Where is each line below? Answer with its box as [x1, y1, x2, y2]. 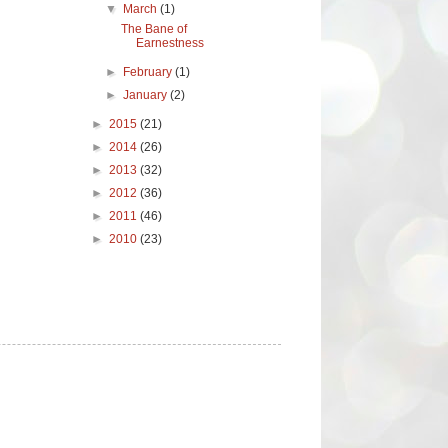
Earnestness [135, 35, 204, 50]
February [123, 64, 176, 79]
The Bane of [120, 21, 187, 36]
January [123, 87, 171, 102]
